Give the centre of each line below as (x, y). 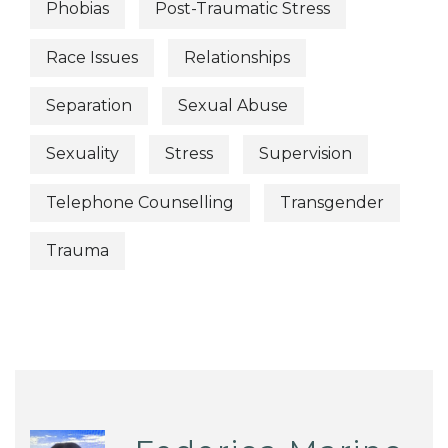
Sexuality (82, 154)
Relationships (237, 57)
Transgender (332, 202)
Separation (89, 106)
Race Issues (92, 57)
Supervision (305, 154)
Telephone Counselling (140, 202)
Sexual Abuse (233, 106)
